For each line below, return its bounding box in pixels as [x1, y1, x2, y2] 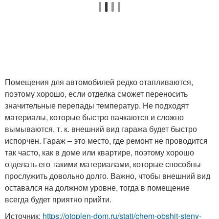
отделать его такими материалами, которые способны [5, 158, 201, 170]
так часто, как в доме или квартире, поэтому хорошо [5, 147, 194, 158]
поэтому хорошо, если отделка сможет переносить [5, 88, 188, 99]
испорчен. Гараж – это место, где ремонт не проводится [5, 135, 208, 146]
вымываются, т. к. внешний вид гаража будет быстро [5, 123, 197, 134]
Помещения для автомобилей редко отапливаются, [5, 76, 193, 88]
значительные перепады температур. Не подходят [5, 100, 189, 111]
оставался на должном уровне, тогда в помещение [5, 182, 190, 193]
